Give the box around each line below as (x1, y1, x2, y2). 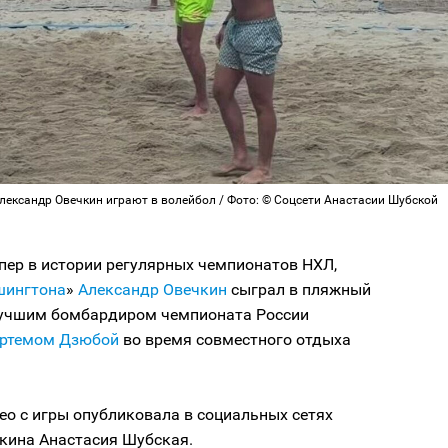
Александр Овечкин (78, 279, 231, 299)
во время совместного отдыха (119, 329, 351, 349)
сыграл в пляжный (231, 279, 371, 299)
